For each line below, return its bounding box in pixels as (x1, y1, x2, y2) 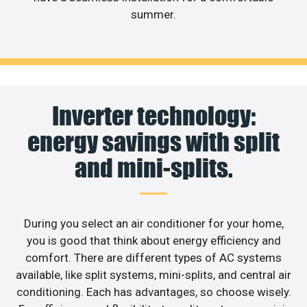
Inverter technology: (51, 100, 256, 131)
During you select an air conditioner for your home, (23, 216, 284, 230)
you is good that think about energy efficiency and (26, 233, 281, 247)
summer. (131, 8, 176, 22)
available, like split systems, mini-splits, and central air (16, 267, 291, 282)
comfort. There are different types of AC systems (25, 250, 282, 265)
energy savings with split (27, 126, 280, 157)
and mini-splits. (74, 152, 233, 183)
